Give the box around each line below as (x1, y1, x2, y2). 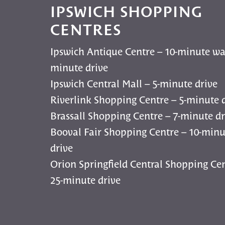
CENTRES (50, 19, 122, 39)
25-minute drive (50, 173, 121, 186)
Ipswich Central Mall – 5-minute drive (50, 76, 218, 90)
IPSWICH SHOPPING (50, 1, 203, 21)
